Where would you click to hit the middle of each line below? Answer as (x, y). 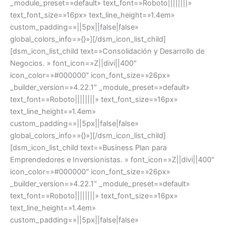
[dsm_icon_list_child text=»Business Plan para (88, 147)
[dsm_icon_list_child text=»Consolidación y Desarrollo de (107, 51)
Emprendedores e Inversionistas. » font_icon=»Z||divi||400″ (112, 159)
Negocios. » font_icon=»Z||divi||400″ (73, 63)
